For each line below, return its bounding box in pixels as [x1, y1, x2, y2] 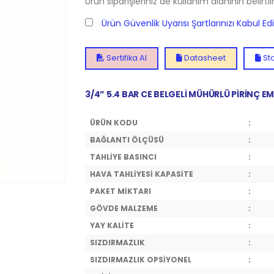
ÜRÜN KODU [90, 117, 138, 128]
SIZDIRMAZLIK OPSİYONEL [90, 254, 191, 265]
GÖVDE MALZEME [90, 203, 158, 213]
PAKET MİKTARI [90, 186, 151, 196]
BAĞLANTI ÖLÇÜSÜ [90, 135, 164, 145]
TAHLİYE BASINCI [90, 152, 157, 162]
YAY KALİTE [90, 220, 134, 231]
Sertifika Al [105, 53, 147, 64]
